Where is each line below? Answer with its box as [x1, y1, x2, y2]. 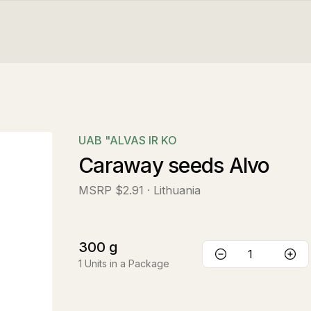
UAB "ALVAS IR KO [78, 133, 177, 147]
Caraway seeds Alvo [78, 153, 270, 178]
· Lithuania [147, 183, 201, 197]
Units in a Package [85, 258, 169, 269]
